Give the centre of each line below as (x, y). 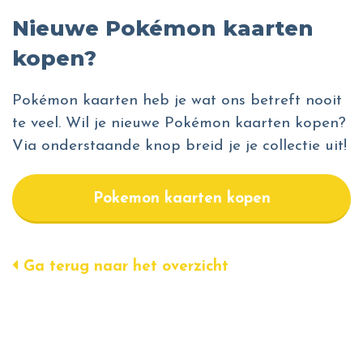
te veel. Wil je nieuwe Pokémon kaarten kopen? (179, 124)
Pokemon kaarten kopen (181, 199)
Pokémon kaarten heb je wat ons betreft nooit (177, 101)
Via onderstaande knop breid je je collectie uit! (179, 147)
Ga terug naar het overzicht (124, 267)
